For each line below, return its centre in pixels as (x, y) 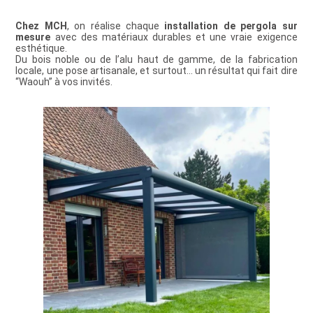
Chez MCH (41, 26)
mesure (33, 37)
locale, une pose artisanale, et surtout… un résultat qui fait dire (156, 70)
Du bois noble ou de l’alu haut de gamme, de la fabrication (156, 59)
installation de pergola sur (231, 26)
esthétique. (42, 48)
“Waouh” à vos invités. (64, 81)
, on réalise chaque (116, 26)
